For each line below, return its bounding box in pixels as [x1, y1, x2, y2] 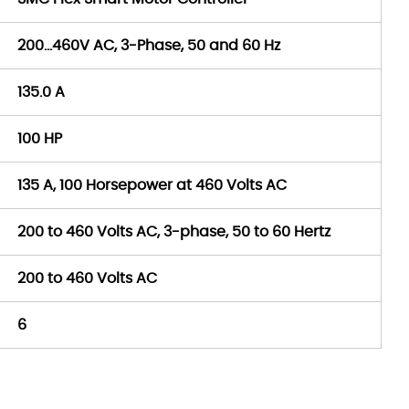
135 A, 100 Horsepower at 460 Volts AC [17, 178, 287, 193]
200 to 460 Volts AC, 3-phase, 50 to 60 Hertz [17, 225, 330, 239]
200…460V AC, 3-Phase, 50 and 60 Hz [17, 38, 280, 53]
